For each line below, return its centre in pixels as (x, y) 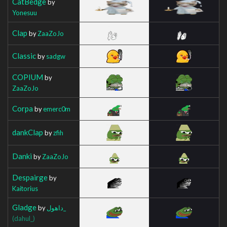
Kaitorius (25, 188)
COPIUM (28, 77)
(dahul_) (24, 218)
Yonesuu (25, 12)
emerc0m (57, 109)
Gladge (24, 207)
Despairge (30, 177)
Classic (24, 55)
